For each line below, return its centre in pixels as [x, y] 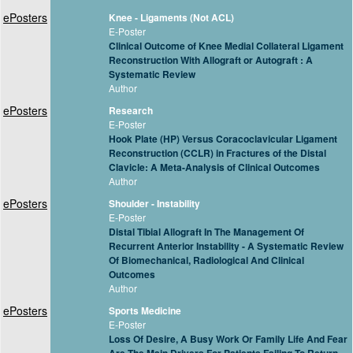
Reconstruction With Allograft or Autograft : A [211, 60]
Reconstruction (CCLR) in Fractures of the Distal [217, 153]
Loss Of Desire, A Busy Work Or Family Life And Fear [228, 339]
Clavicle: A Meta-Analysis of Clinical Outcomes [214, 167]
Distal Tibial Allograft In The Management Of [206, 232]
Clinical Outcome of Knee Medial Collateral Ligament [226, 46]
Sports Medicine [145, 310]
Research [131, 110]
